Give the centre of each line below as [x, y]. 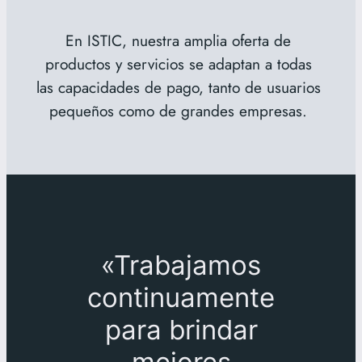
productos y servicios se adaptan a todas [178, 64]
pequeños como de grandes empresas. [179, 111]
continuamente [181, 297]
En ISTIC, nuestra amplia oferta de [179, 41]
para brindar [181, 329]
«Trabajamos [181, 265]
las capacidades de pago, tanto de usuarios [178, 88]
